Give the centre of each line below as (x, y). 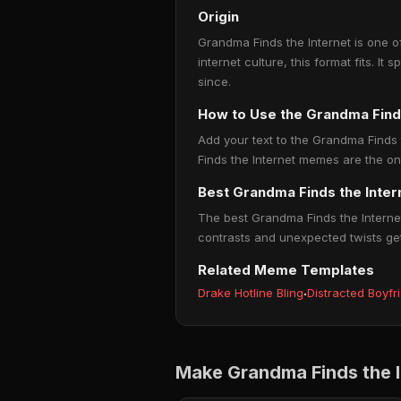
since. (214, 81)
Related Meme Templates (286, 270)
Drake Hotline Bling (251, 293)
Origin (218, 17)
